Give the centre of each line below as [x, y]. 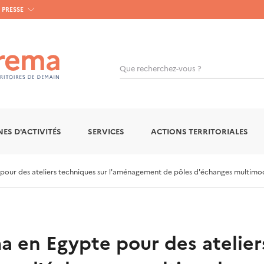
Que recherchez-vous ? [160, 68]
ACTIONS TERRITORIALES [200, 131]
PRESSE [13, 9]
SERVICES [106, 131]
